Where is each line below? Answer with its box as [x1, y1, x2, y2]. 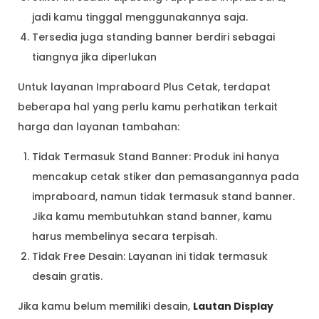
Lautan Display [193, 298, 273, 313]
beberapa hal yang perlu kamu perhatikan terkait [18, 99, 278, 114]
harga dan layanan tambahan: [18, 119, 179, 134]
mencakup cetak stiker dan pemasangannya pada [32, 169, 299, 184]
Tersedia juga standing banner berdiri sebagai [32, 29, 275, 44]
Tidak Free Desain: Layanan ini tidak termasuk [32, 249, 268, 263]
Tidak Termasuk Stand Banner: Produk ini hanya [32, 149, 279, 164]
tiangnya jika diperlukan [32, 49, 157, 64]
